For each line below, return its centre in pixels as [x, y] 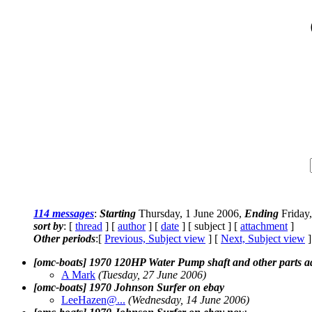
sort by [48, 226]
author [132, 226]
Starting [118, 213]
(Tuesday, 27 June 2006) [152, 274]
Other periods [64, 238]
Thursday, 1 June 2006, [190, 213]
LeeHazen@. [91, 299]
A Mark [78, 274]
